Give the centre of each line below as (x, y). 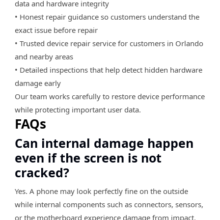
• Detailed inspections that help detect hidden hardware (109, 69)
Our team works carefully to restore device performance (110, 96)
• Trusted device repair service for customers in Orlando (109, 43)
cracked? (42, 172)
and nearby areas (44, 56)
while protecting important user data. (78, 109)
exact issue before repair (56, 30)
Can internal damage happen (104, 143)
